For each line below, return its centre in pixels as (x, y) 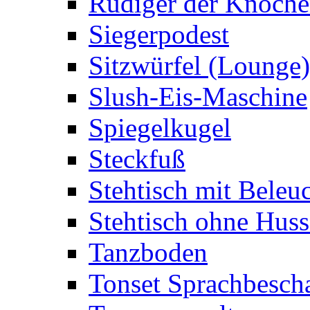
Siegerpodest (159, 34)
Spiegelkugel (160, 128)
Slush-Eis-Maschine (198, 97)
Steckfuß (137, 159)
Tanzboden (148, 252)
